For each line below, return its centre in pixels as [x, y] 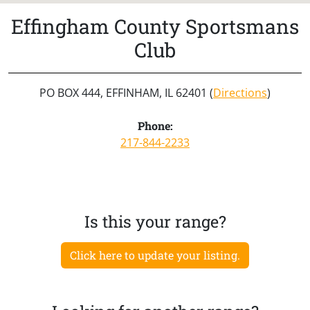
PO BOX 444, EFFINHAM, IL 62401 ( [126, 92]
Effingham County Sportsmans [155, 26]
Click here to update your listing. [155, 255]
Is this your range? [155, 221]
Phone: [155, 125]
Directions [240, 92]
